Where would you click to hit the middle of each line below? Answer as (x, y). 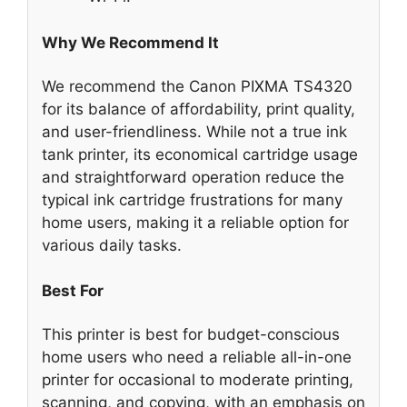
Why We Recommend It (130, 42)
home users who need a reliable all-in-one (197, 357)
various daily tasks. (112, 245)
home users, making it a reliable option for (195, 222)
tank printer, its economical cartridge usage (200, 154)
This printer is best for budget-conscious (191, 334)
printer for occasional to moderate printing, (198, 379)
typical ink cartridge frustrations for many (192, 199)
